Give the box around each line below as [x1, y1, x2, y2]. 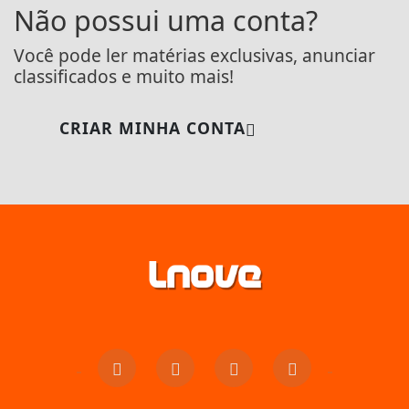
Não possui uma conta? [14, 2, 318, 40]
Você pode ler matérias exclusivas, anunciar [14, 43, 375, 68]
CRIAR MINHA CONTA [59, 117, 246, 140]
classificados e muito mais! [14, 64, 234, 89]
